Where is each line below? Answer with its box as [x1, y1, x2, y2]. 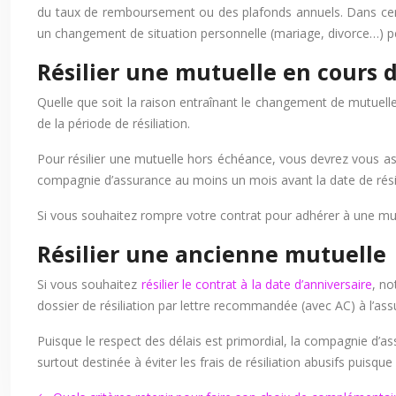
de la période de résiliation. [37, 115, 190, 132]
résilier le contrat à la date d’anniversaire [141, 276, 373, 293]
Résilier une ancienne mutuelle [37, 239, 386, 269]
